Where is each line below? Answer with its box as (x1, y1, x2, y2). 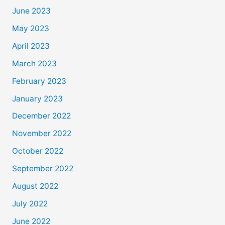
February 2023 (12, 76, 66, 86)
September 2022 (12, 164, 73, 174)
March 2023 (12, 58, 57, 68)
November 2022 (12, 129, 71, 139)
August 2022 (12, 181, 58, 191)
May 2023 (12, 24, 49, 34)
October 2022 (12, 146, 63, 156)
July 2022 (12, 198, 48, 208)
